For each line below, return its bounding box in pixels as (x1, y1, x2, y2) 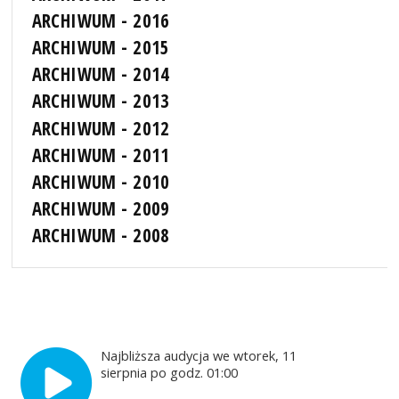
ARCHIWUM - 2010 (31, 168, 170, 194)
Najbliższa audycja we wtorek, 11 (101, 346, 297, 365)
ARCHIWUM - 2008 (31, 223, 170, 248)
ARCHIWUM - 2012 (31, 115, 170, 141)
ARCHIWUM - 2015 (31, 35, 170, 61)
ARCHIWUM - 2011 (31, 142, 170, 167)
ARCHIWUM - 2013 (31, 88, 170, 114)
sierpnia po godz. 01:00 (101, 363, 242, 382)
